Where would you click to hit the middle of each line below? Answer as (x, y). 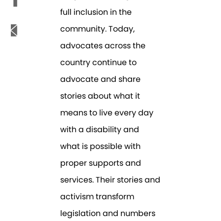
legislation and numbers (108, 214)
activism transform (97, 197)
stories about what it (100, 96)
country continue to (99, 63)
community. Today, (98, 29)
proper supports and (101, 163)
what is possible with (101, 147)
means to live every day (107, 113)
